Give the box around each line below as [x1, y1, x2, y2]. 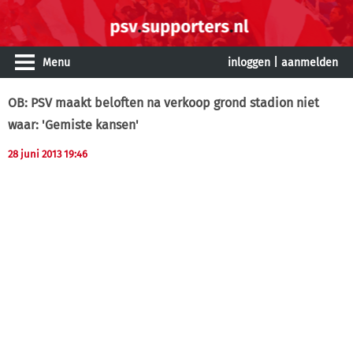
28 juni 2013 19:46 [8, 148, 87, 160]
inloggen [228, 56, 270, 69]
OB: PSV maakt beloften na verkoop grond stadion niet [8, 95, 319, 110]
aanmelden [281, 56, 338, 69]
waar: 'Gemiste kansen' [8, 117, 139, 132]
